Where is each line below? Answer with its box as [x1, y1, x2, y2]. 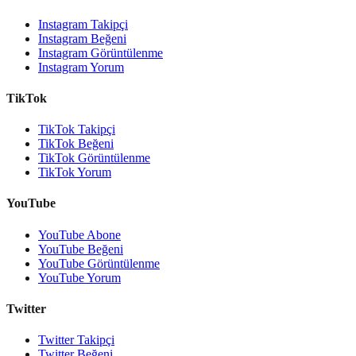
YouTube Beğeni [38, 242, 123, 256]
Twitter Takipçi [38, 333, 114, 347]
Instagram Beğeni [38, 31, 126, 45]
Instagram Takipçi [38, 17, 128, 31]
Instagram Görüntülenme [38, 45, 163, 60]
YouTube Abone [38, 227, 121, 242]
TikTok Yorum [38, 165, 111, 180]
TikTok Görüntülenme [38, 151, 150, 165]
